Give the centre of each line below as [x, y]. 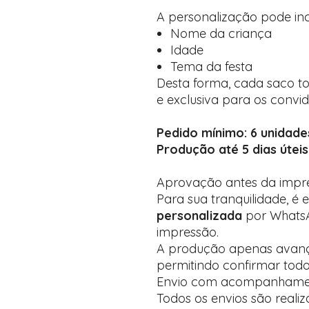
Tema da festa [211, 67]
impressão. [188, 232]
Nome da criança [221, 33]
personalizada [199, 216]
